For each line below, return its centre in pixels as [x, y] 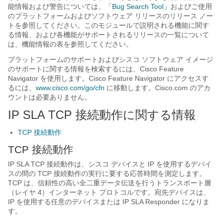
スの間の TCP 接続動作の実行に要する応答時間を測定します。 [107, 173]
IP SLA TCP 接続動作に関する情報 [102, 115]
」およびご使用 [188, 6]
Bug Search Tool [138, 6]
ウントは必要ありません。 [50, 97]
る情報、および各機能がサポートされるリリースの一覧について [109, 35]
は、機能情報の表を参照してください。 [70, 44]
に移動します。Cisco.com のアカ [158, 88]
